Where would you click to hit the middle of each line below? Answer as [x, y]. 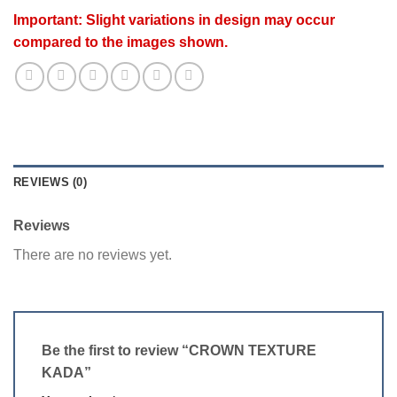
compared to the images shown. [121, 42]
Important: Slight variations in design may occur [174, 19]
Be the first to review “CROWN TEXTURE [179, 350]
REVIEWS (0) [50, 183]
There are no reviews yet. [93, 255]
